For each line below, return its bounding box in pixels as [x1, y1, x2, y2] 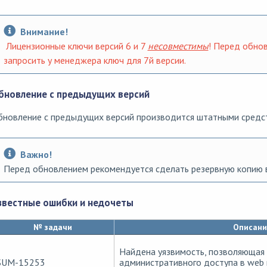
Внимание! [20, 25, 68, 38]
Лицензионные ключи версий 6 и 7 [5, 39, 148, 52]
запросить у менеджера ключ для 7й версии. [3, 54, 186, 66]
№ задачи [33, 222, 72, 233]
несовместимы [147, 39, 209, 52]
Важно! [20, 148, 52, 161]
